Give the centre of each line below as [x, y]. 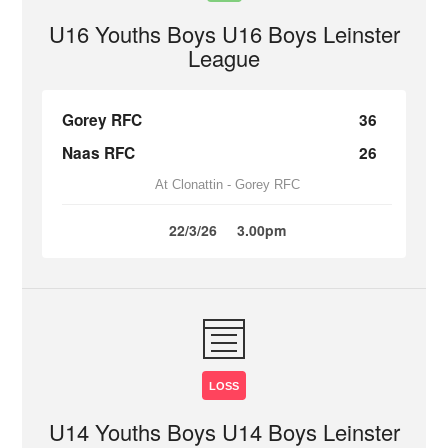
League [224, 57]
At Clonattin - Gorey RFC [227, 184]
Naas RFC [99, 153]
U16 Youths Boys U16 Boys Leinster [224, 33]
